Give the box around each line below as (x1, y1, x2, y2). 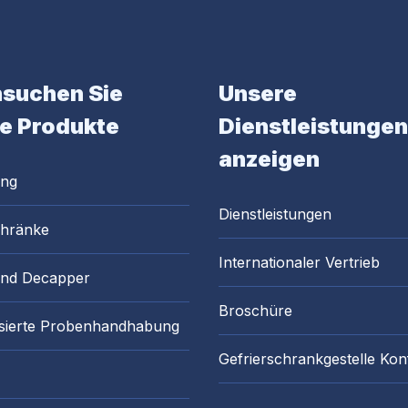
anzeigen (219, 146, 320, 172)
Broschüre (219, 301, 292, 320)
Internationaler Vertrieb (219, 253, 380, 271)
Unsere (219, 80, 297, 107)
